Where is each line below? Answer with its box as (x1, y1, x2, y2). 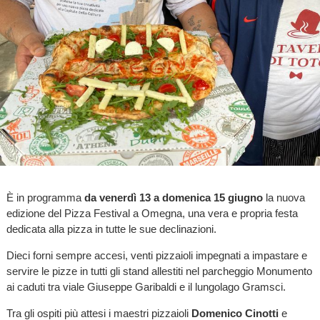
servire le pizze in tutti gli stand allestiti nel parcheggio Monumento (6, 264, 312, 277)
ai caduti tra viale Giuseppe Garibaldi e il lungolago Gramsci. (6, 280, 286, 293)
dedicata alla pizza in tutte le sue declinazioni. (6, 222, 216, 235)
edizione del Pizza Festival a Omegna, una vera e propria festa (6, 206, 298, 219)
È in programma (6, 191, 84, 204)
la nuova (262, 191, 305, 204)
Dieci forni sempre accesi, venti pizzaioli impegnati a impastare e (6, 249, 307, 261)
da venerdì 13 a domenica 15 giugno (84, 191, 263, 204)
